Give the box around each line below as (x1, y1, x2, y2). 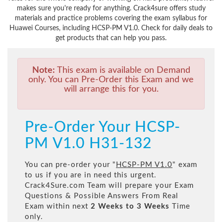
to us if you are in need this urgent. (25, 171, 157, 179)
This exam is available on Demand (55, 66, 190, 75)
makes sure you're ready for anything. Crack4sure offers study (16, 5, 206, 12)
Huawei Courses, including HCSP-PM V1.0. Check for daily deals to (9, 25, 213, 32)
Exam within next (25, 203, 91, 211)
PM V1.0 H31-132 (25, 136, 152, 152)
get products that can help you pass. (55, 35, 166, 42)
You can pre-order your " (25, 161, 116, 169)
